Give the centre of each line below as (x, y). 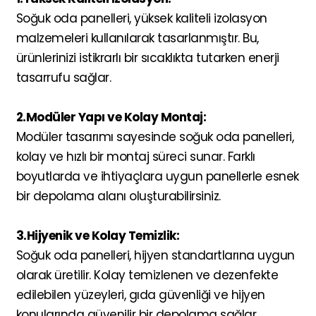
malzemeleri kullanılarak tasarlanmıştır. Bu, (137, 38)
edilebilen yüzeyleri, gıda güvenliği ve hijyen (140, 294)
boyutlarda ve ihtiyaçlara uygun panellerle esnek (157, 176)
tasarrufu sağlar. (63, 77)
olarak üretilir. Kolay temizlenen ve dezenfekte (147, 275)
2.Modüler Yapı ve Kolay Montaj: (111, 117)
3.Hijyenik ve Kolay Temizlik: (97, 235)
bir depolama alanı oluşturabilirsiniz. (118, 196)
